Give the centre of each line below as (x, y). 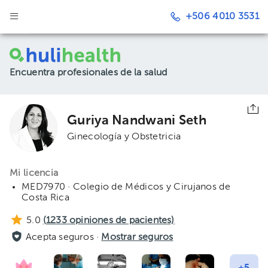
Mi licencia (34, 173)
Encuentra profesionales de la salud (89, 73)
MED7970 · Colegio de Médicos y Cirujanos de (126, 187)
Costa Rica (45, 198)
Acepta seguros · (64, 237)
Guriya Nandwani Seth (137, 121)
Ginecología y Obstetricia (124, 137)
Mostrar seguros (137, 237)
